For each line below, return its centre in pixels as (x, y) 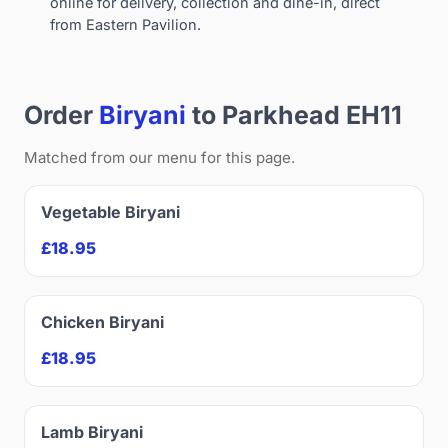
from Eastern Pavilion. (125, 24)
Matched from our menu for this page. (159, 157)
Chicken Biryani (102, 321)
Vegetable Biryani (110, 211)
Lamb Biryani (92, 431)
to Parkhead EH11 (294, 114)
